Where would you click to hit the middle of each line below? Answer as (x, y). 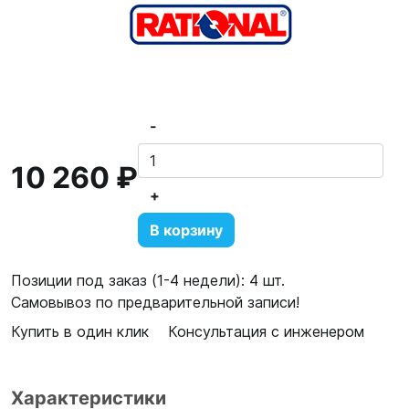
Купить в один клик (80, 331)
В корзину (186, 230)
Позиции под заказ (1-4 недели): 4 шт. (148, 280)
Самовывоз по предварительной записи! (155, 302)
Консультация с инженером (266, 331)
